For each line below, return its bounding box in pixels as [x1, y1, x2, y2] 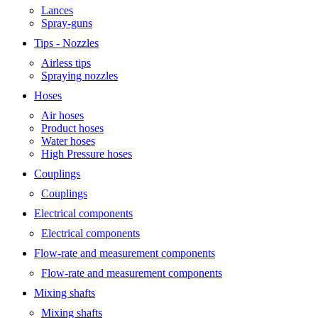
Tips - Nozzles [34, 37, 99, 49]
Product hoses [41, 122, 104, 134]
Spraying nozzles [41, 70, 118, 82]
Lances [41, 4, 73, 16]
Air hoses [41, 109, 84, 121]
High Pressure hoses [41, 148, 132, 160]
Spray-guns [41, 17, 92, 29]
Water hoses [41, 135, 95, 147]
